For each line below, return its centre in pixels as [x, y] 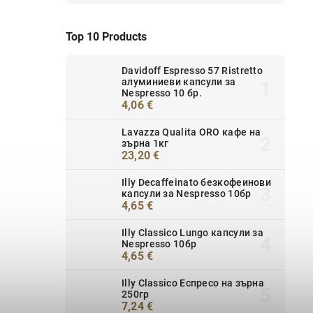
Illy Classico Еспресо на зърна [193, 283]
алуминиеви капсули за [179, 81]
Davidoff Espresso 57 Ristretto [192, 70]
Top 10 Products [106, 36]
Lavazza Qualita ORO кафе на [191, 132]
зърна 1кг [145, 143]
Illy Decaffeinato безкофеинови [197, 182]
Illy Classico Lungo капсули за [192, 232]
